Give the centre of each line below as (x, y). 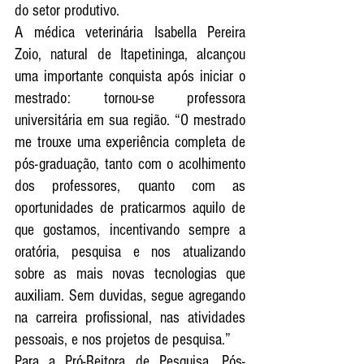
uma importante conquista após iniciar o (130, 76)
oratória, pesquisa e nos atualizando (130, 251)
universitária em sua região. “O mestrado (130, 120)
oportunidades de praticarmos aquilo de (130, 208)
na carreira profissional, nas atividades (130, 317)
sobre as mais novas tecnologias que (130, 273)
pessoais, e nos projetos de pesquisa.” (123, 339)
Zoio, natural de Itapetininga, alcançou (130, 54)
